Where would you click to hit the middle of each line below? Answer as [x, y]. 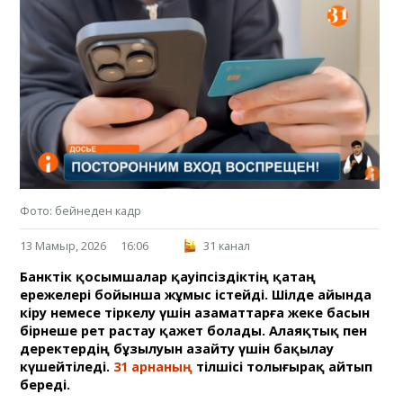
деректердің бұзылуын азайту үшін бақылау [177, 348]
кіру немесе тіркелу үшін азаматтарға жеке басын [195, 312]
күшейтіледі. [67, 366]
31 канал [227, 245]
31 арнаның [153, 366]
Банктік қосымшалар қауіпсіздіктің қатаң [168, 276]
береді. [49, 384]
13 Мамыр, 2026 [63, 245]
